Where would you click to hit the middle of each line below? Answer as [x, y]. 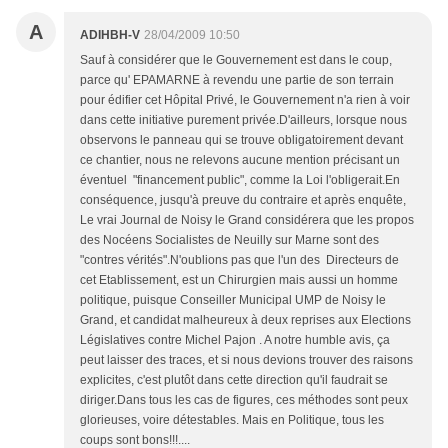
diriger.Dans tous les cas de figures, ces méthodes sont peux [244, 400]
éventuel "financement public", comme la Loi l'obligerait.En [240, 180]
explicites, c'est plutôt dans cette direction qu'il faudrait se [234, 380]
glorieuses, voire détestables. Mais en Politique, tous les [232, 420]
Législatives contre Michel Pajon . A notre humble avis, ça [235, 340]
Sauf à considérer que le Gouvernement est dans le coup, [236, 60]
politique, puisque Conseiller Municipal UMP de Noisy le [233, 300]
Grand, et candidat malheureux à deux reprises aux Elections [245, 320]
